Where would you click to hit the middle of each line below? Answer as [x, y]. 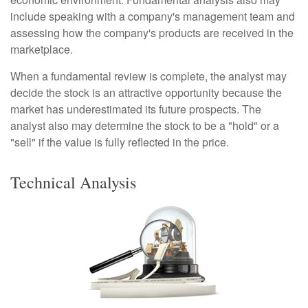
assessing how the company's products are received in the [152, 33]
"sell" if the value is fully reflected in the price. [120, 142]
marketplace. [42, 49]
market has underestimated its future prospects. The [136, 109]
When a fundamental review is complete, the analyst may [148, 76]
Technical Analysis [73, 182]
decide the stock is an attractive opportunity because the [146, 92]
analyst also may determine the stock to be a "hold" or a [145, 125]
